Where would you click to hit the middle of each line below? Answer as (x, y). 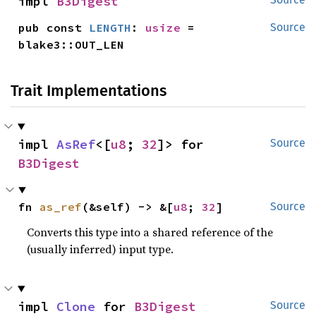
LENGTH (110, 28)
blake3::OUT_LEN (72, 44)
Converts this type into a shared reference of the (150, 232)
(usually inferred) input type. (101, 249)
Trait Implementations (89, 91)
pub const (54, 28)
